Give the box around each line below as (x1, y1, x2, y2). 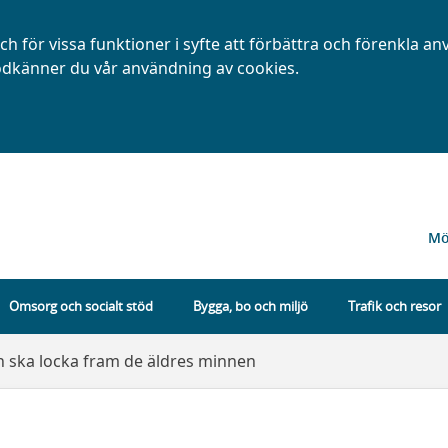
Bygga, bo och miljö (192, 297, 308, 315)
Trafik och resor (347, 297, 441, 315)
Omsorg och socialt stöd (8, 297, 153, 315)
